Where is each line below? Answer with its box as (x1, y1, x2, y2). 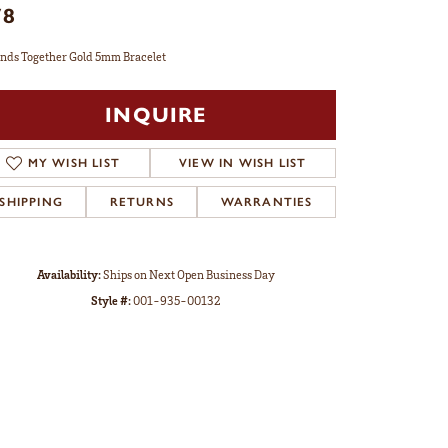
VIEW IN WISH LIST (179, 155, 307, 170)
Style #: (91, 292, 131, 308)
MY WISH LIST (27, 155, 120, 170)
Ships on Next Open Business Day (103, 266, 275, 282)
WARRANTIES (220, 194, 313, 209)
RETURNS (109, 194, 174, 209)
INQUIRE (105, 101, 207, 128)
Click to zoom (180, 364, 253, 382)
